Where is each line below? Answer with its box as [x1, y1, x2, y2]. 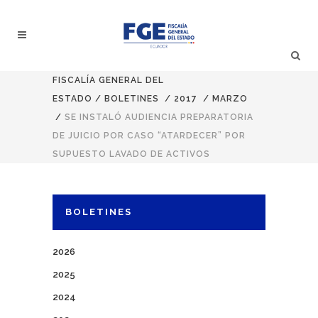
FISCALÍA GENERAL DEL [53, 75, 164, 85]
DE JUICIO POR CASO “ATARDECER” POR [53, 131, 246, 141]
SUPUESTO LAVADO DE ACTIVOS [53, 149, 210, 159]
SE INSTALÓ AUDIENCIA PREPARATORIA [65, 112, 253, 122]
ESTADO [53, 94, 92, 104]
